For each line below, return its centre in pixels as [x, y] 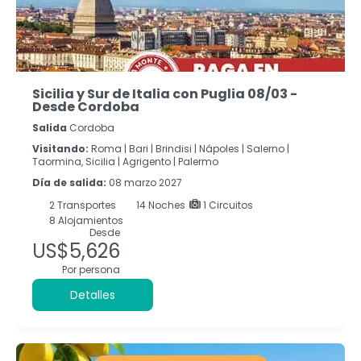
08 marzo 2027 [145, 182]
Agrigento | [149, 161]
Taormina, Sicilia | [76, 161]
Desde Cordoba [86, 106]
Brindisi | [176, 148]
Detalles [93, 295]
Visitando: [60, 148]
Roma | [109, 148]
